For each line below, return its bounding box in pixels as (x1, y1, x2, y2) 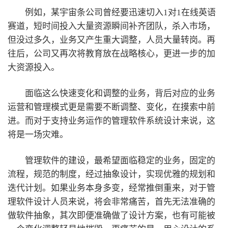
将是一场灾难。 (8, 129, 68, 139)
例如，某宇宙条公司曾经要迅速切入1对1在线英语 (25, 8, 216, 18)
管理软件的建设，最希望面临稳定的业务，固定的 (25, 155, 215, 165)
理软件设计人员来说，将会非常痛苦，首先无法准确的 (8, 196, 215, 207)
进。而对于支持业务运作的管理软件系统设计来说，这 (8, 116, 215, 126)
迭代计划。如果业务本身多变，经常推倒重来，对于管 (8, 183, 215, 193)
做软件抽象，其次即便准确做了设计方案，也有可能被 (8, 210, 215, 220)
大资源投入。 (8, 63, 60, 73)
